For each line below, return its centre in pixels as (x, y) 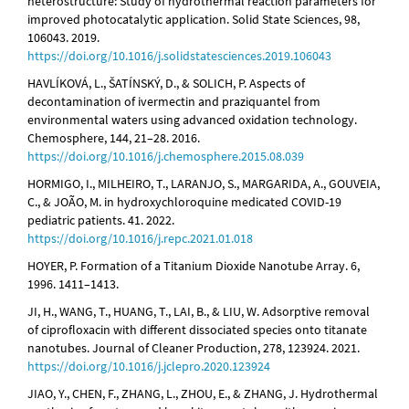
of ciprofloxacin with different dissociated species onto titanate (197, 330)
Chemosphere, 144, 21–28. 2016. (114, 138)
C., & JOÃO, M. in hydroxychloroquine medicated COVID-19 (184, 202)
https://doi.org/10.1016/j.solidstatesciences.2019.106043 (179, 56)
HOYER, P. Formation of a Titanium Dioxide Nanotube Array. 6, (194, 266)
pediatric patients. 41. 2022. (101, 220)
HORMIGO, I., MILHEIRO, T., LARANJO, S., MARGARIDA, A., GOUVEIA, (204, 184)
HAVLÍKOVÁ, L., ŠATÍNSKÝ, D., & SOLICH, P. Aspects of (166, 84)
